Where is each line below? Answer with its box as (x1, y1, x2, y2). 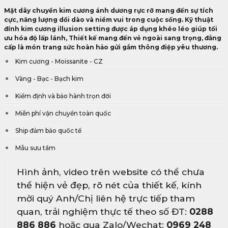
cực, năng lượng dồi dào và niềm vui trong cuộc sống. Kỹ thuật (4, 16, 213, 23)
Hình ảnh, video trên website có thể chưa (17, 166, 205, 177)
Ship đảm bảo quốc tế (15, 127, 81, 134)
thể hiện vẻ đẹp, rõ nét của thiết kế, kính (17, 180, 202, 190)
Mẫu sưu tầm (15, 144, 55, 152)
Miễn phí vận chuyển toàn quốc (15, 109, 111, 117)
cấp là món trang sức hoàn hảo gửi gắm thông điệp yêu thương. (4, 43, 218, 51)
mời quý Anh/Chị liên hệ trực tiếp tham (17, 193, 195, 204)
